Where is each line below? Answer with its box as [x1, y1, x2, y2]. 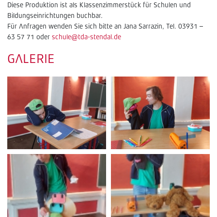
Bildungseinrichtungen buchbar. [7, 13, 103, 19]
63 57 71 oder [7, 34, 52, 41]
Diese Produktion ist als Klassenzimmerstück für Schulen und [7, 2, 191, 9]
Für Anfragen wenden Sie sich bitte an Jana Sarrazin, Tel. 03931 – [7, 23, 203, 30]
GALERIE [7, 53, 55, 66]
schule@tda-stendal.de [52, 34, 121, 41]
